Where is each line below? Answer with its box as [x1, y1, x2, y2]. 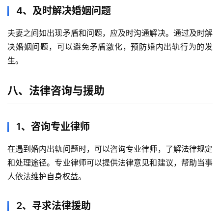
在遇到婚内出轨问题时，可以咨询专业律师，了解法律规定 [7, 144, 213, 154]
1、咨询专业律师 [16, 121, 90, 133]
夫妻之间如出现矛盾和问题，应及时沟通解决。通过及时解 [7, 28, 213, 38]
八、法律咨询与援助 [7, 84, 105, 97]
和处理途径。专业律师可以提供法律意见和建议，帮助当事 [7, 158, 213, 168]
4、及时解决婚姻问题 [16, 5, 111, 17]
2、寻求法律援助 [16, 200, 91, 212]
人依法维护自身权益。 [7, 171, 86, 182]
